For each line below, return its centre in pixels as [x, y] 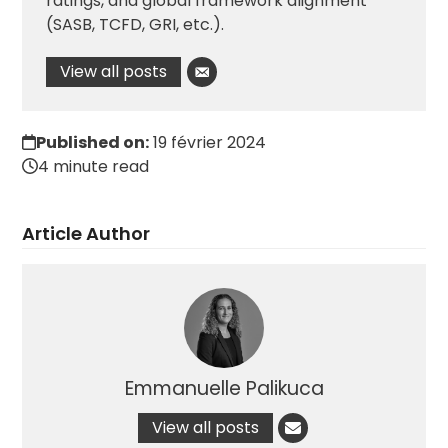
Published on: [93, 143]
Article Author [86, 234]
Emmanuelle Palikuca [224, 389]
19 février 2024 [210, 143]
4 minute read [94, 167]
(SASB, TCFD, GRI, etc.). [135, 25]
